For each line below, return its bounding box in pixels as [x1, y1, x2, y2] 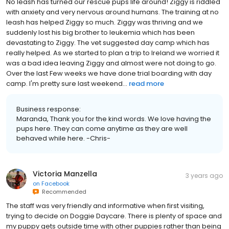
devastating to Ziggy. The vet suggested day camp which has [6, 37, 210, 48]
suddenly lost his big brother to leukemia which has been [6, 27, 195, 37]
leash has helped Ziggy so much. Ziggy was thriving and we [6, 17, 203, 27]
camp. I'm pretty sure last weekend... [6, 78, 127, 88]
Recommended [39, 187, 86, 196]
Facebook [41, 179, 70, 188]
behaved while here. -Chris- [16, 133, 110, 143]
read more [129, 78, 164, 88]
